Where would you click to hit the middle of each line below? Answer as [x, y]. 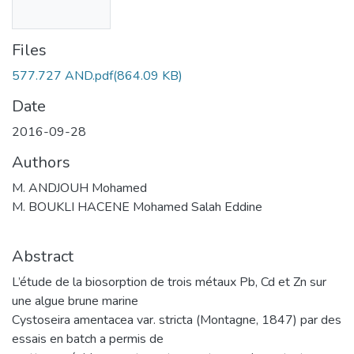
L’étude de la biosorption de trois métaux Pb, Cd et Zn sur [169, 282]
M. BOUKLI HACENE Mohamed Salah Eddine [137, 207]
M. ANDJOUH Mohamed [79, 188]
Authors [41, 162]
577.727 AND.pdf [62, 75]
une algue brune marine [75, 301]
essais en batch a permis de [88, 339]
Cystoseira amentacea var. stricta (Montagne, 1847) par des [177, 320]
